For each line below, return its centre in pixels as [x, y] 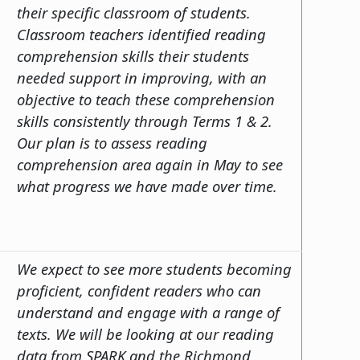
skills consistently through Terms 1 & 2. [145, 121]
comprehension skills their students [133, 55]
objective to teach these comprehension [146, 99]
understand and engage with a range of [148, 312]
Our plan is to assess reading [112, 142]
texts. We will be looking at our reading [145, 333]
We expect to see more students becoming [154, 268]
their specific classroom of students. [134, 12]
